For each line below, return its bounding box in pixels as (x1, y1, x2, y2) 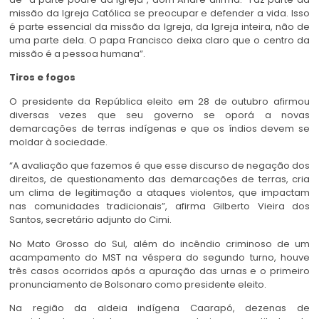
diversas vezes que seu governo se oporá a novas (9, 108, 310, 122)
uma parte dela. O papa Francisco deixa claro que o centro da (9, 33, 310, 48)
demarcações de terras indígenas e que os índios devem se (9, 121, 310, 135)
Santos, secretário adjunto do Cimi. (9, 213, 172, 227)
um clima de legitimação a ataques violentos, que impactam (9, 186, 310, 200)
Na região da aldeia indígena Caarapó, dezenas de (9, 301, 310, 315)
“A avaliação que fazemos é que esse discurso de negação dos (9, 159, 310, 173)
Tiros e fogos (9, 70, 75, 85)
